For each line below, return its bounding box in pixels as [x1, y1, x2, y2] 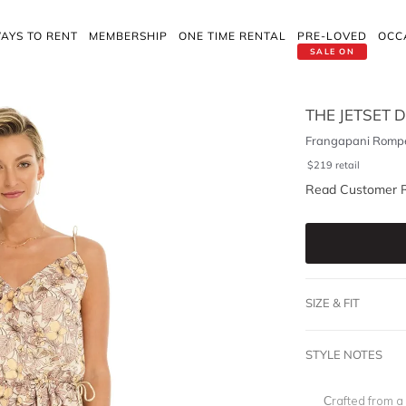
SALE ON [309, 46, 355, 56]
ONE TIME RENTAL [179, 29, 286, 43]
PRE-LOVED [297, 29, 367, 43]
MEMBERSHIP [89, 29, 168, 43]
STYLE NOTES [304, 347, 382, 362]
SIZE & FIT [304, 295, 360, 310]
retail [334, 159, 360, 171]
